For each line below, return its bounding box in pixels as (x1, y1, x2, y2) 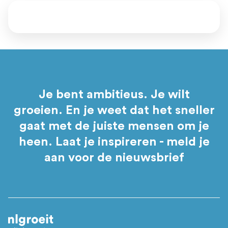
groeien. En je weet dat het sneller (13, 104, 215, 117)
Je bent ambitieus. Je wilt (38, 88, 190, 101)
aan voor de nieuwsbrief (44, 151, 184, 164)
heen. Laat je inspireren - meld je (18, 135, 210, 148)
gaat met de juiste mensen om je (19, 120, 209, 132)
